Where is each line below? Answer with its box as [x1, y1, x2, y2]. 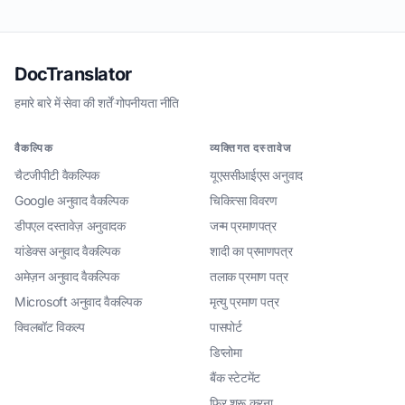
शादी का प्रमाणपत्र [210, 243, 293, 259]
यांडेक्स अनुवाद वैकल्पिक [14, 243, 120, 259]
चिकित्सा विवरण [210, 193, 278, 208]
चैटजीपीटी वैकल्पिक [14, 167, 99, 183]
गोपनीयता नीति [116, 95, 180, 110]
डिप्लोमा [210, 344, 242, 360]
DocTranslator [14, 63, 132, 85]
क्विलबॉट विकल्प [14, 319, 85, 334]
